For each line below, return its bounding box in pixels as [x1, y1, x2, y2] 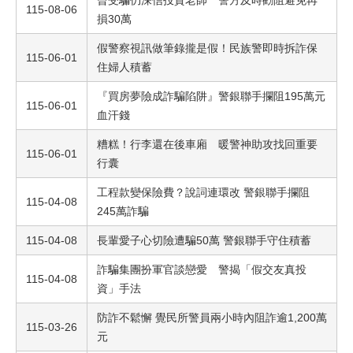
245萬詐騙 [97, 205, 149, 217]
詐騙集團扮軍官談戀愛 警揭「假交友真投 [97, 263, 307, 276]
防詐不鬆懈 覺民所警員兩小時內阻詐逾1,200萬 [97, 311, 327, 324]
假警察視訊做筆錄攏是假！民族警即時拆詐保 [97, 42, 318, 54]
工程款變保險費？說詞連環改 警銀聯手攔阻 [97, 186, 310, 199]
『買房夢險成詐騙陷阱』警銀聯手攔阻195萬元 [97, 90, 325, 102]
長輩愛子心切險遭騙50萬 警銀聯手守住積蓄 [97, 234, 311, 247]
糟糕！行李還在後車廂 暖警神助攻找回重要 [97, 138, 318, 150]
